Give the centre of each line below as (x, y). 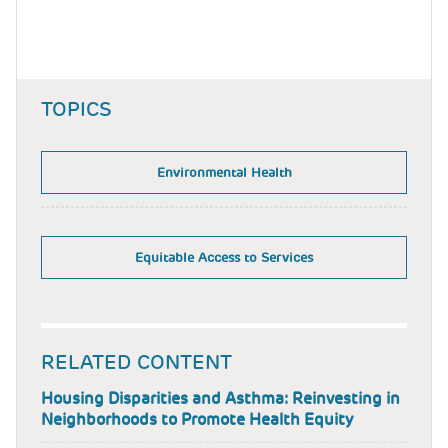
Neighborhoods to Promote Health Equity (197, 420)
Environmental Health (224, 172)
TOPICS (76, 109)
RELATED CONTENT (136, 362)
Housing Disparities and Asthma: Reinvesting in (220, 399)
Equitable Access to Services (224, 257)
